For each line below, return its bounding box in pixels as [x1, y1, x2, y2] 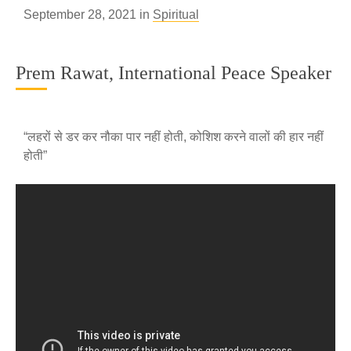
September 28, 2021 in [24, 8, 153, 21]
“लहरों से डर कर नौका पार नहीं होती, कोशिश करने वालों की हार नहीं [24, 130, 324, 143]
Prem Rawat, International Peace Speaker [16, 63, 331, 83]
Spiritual [153, 8, 199, 21]
